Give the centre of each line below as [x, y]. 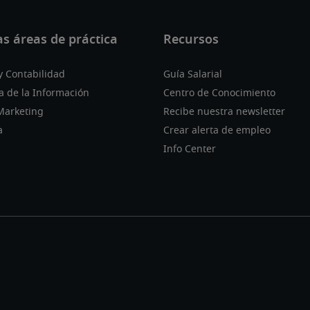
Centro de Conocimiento [219, 94]
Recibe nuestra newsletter [224, 112]
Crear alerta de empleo [217, 131]
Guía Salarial [193, 75]
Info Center [190, 150]
